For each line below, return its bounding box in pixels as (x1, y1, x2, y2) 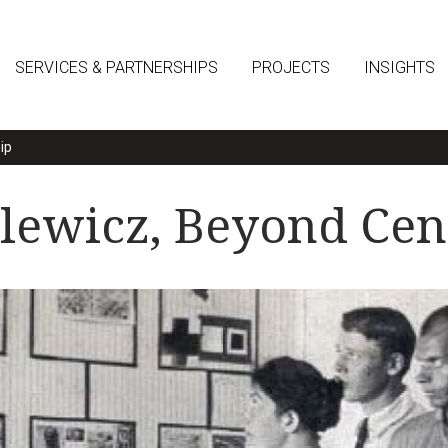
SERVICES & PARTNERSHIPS (15, 58, 218, 77)
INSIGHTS (364, 58, 435, 77)
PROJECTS (252, 58, 330, 77)
